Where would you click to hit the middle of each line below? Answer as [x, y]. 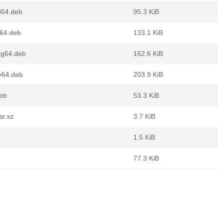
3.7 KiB [144, 116]
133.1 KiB [148, 33]
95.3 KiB [146, 12]
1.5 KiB [144, 137]
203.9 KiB [148, 74]
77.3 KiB [146, 158]
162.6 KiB [148, 54]
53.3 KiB [146, 95]
